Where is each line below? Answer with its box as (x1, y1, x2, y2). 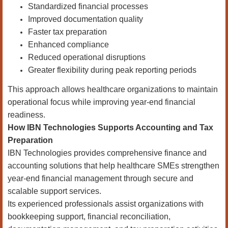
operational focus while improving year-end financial (8, 98, 195, 106)
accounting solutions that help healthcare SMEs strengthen (8, 161, 219, 170)
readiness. (8, 110, 45, 119)
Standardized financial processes (28, 2, 148, 11)
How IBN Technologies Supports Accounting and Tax (8, 123, 213, 132)
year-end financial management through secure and (8, 174, 193, 183)
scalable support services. (8, 187, 101, 195)
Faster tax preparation (28, 27, 107, 36)
